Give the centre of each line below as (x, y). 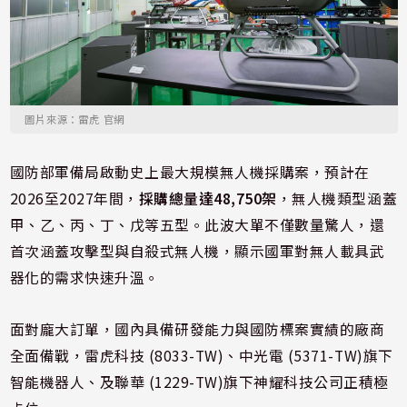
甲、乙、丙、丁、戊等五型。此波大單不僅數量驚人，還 (197, 225)
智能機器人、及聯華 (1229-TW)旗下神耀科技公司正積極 (199, 382)
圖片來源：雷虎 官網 (75, 119)
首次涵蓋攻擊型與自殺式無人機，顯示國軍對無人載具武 (197, 251)
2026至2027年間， (74, 199)
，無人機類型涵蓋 (337, 199)
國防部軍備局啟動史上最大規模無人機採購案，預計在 (189, 172)
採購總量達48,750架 (208, 199)
